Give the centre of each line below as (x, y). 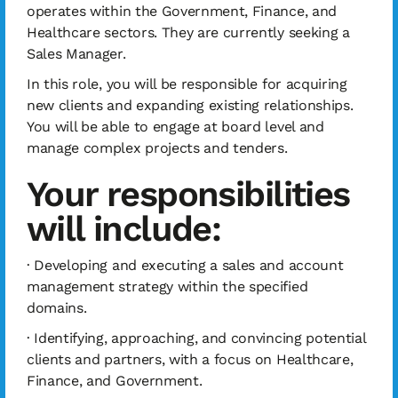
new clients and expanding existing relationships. (190, 105)
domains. (57, 308)
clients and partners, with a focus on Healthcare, (190, 359)
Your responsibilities (188, 194)
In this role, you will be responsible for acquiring (187, 84)
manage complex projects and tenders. (157, 148)
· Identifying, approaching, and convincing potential (196, 338)
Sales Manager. (76, 54)
